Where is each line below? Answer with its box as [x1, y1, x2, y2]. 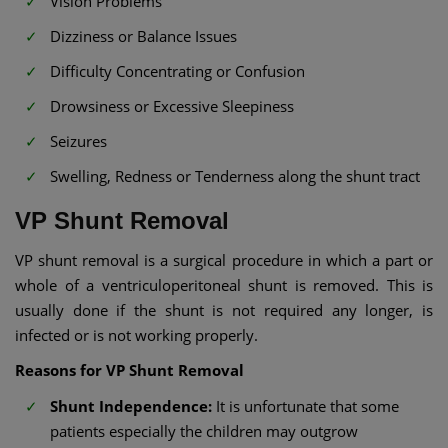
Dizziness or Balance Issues [50, 25, 237, 46]
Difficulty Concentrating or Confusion [50, 60, 305, 81]
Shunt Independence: [50, 395, 216, 416]
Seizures [50, 130, 107, 151]
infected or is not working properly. [15, 324, 258, 345]
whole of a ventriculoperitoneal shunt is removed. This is [15, 274, 433, 295]
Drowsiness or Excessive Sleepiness [50, 95, 294, 116]
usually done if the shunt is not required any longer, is [15, 299, 433, 320]
